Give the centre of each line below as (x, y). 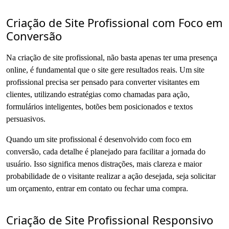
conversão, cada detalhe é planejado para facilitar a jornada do (106, 151)
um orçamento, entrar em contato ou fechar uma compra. (97, 188)
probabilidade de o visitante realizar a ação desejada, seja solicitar (111, 176)
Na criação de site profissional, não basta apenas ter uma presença (112, 57)
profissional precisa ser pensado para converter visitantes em (103, 82)
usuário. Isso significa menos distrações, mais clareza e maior (104, 164)
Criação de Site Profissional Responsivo (110, 220)
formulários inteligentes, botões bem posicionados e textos (99, 106)
